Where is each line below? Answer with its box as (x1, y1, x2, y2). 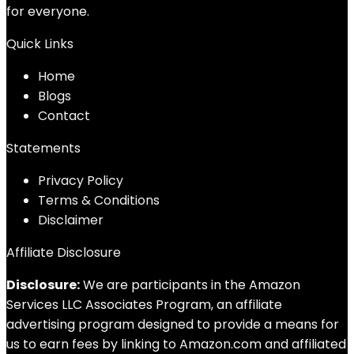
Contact (38, 107, 90, 125)
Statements (6, 139, 81, 157)
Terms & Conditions (38, 191, 160, 209)
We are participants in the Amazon (80, 276, 300, 294)
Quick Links (6, 35, 73, 53)
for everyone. (6, 2, 89, 21)
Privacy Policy (38, 171, 123, 190)
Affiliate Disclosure (6, 243, 121, 262)
